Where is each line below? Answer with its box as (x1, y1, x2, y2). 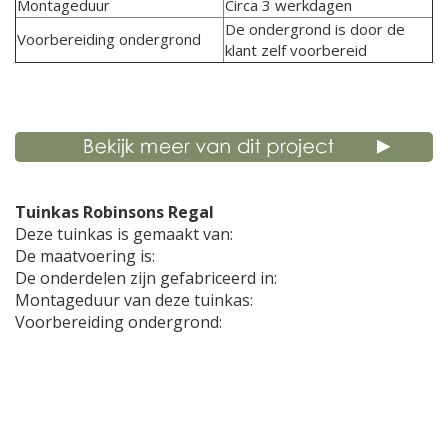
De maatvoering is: (15, 245, 163, 268)
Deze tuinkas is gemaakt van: (15, 223, 237, 246)
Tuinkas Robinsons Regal (15, 201, 214, 224)
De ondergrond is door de (225, 18, 405, 39)
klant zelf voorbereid (225, 39, 367, 60)
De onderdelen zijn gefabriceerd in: (15, 267, 277, 290)
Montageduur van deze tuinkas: (15, 289, 257, 312)
